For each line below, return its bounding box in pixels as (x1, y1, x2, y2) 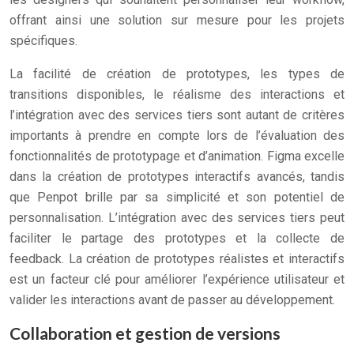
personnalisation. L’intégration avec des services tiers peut (9, 210, 345, 225)
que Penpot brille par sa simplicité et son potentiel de (9, 190, 345, 205)
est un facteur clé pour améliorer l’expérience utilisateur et (9, 272, 345, 287)
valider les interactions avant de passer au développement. (9, 292, 335, 307)
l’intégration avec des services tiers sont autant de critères (9, 107, 345, 122)
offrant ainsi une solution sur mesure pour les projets (9, 13, 345, 28)
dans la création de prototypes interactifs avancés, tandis (9, 169, 345, 184)
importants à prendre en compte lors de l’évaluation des (9, 128, 345, 143)
